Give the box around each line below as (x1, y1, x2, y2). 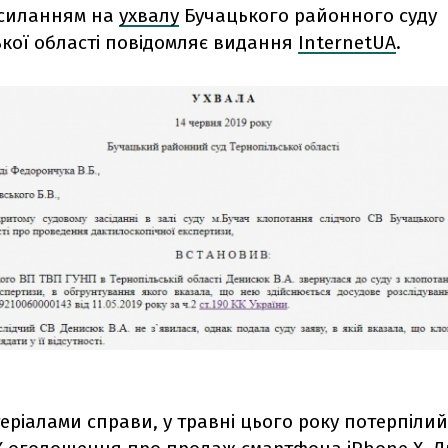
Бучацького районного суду (179, 4, 437, 27)
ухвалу (119, 4, 179, 27)
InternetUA (298, 31, 396, 54)
